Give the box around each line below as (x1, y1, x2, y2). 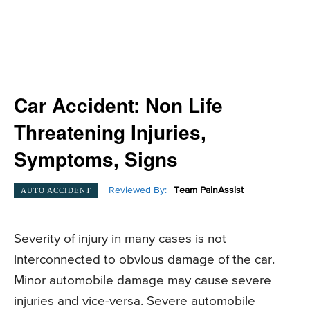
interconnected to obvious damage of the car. (14, 253, 275, 267)
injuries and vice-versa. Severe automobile (14, 295, 255, 309)
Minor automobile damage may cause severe (14, 274, 271, 288)
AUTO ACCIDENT (21, 185, 91, 194)
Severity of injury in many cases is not (14, 232, 226, 246)
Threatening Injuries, (14, 118, 206, 146)
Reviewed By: (109, 185, 167, 196)
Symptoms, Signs (14, 145, 178, 173)
